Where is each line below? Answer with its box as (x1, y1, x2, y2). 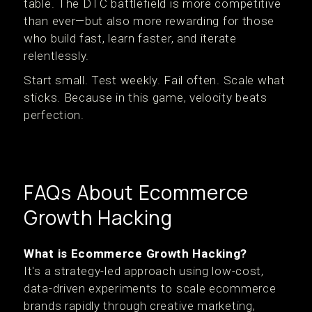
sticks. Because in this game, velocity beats (24, 91, 267, 105)
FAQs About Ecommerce (24, 179, 249, 206)
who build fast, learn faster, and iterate (24, 31, 237, 46)
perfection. (24, 108, 84, 123)
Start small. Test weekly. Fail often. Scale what (24, 73, 286, 88)
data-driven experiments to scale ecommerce (24, 281, 276, 296)
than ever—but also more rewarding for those (24, 14, 275, 29)
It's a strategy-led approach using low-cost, (24, 264, 264, 279)
